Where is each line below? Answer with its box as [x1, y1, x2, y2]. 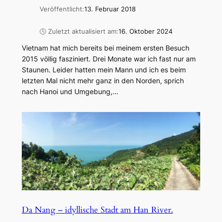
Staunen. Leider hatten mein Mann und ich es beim [21, 65, 186, 74]
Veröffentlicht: [39, 5, 84, 13]
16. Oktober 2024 [118, 27, 172, 35]
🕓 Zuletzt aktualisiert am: [39, 27, 118, 35]
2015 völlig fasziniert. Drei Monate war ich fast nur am [21, 54, 196, 63]
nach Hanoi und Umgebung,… [21, 87, 118, 96]
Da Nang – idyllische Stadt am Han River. [21, 204, 173, 216]
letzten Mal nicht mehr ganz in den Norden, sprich [21, 76, 184, 85]
